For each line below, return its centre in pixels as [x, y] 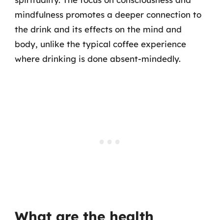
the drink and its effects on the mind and [98, 29]
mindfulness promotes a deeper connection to [108, 14]
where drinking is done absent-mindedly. [98, 59]
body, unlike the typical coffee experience [100, 44]
